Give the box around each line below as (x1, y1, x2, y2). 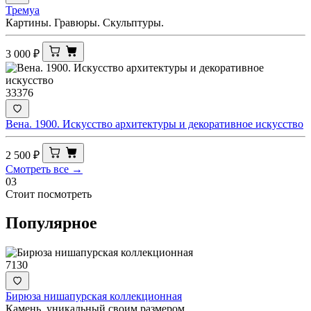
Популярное (6, 214, 97, 233)
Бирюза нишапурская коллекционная (6, 290, 182, 303)
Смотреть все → (6, 162, 83, 175)
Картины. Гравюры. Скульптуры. (6, 16, 164, 28)
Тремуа (6, 3, 40, 16)
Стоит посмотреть (6, 187, 92, 200)
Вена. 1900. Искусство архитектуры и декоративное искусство (6, 117, 303, 130)
